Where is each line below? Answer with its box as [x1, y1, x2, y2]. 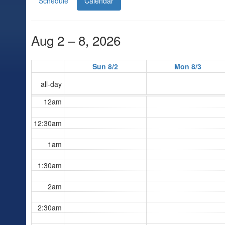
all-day [41, 78, 62, 89]
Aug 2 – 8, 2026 [31, 31, 121, 50]
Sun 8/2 [92, 61, 118, 72]
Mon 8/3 [174, 61, 201, 72]
